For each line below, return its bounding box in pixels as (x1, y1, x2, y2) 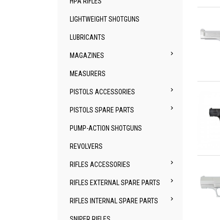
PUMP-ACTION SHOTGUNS (70, 124, 142, 132)
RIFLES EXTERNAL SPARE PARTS (70, 179, 160, 187)
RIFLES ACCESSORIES (70, 161, 130, 168)
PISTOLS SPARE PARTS (70, 106, 134, 114)
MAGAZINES (70, 52, 104, 59)
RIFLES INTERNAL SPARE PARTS (70, 197, 158, 205)
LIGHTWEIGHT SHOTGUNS (70, 15, 139, 23)
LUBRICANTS (70, 33, 105, 41)
